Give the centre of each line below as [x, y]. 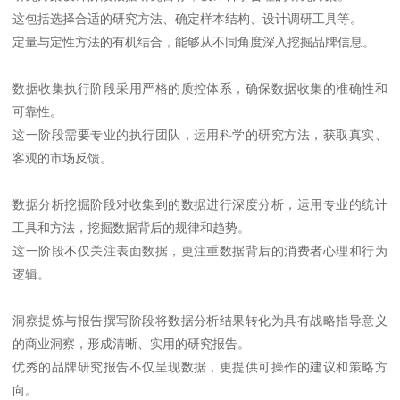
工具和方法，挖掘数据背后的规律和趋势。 [132, 227]
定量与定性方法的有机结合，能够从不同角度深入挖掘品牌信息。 [194, 42]
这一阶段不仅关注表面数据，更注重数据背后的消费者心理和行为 [200, 250]
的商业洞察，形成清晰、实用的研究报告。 [132, 343]
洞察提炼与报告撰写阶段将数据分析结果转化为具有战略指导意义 [200, 320]
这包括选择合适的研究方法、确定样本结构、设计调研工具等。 [188, 18]
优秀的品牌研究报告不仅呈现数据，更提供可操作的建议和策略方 [200, 367]
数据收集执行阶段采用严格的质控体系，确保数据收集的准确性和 [200, 88]
